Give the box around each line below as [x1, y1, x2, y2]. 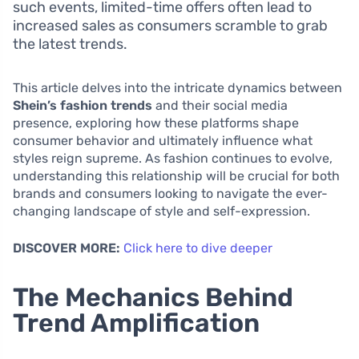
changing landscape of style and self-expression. [13, 204, 310, 220]
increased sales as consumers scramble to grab [13, 17, 328, 35]
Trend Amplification [13, 308, 260, 339]
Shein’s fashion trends [13, 98, 152, 114]
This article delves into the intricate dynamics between [13, 80, 342, 96]
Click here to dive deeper [123, 240, 272, 256]
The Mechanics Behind [13, 282, 293, 313]
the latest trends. [13, 35, 127, 54]
